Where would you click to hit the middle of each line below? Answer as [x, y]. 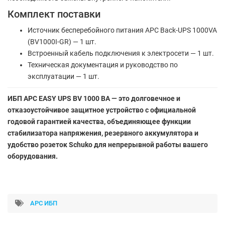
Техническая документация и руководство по [103, 65]
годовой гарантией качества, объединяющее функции [99, 121]
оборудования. [33, 156]
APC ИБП [44, 203]
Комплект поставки [54, 14]
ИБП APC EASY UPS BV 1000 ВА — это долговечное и [94, 98]
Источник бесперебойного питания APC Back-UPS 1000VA [122, 30]
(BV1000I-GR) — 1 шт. [62, 41]
